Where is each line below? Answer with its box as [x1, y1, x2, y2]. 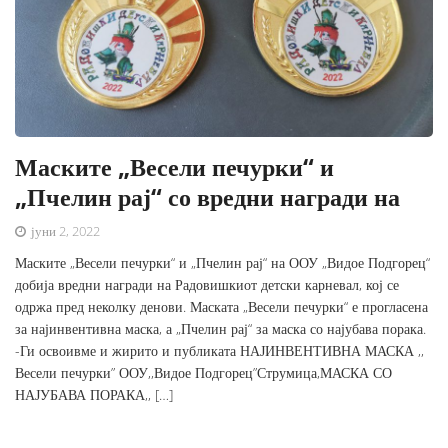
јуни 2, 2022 [28, 222, 100, 241]
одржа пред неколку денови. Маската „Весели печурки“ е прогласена [15, 297, 428, 317]
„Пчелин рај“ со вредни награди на [15, 180, 400, 214]
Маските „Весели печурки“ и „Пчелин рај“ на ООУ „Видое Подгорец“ [15, 253, 430, 273]
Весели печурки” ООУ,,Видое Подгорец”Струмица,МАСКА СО [15, 363, 392, 383]
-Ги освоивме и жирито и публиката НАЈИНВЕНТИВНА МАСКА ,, [15, 341, 424, 361]
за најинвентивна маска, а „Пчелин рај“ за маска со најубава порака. [15, 319, 426, 339]
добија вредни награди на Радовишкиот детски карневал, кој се [15, 275, 399, 295]
